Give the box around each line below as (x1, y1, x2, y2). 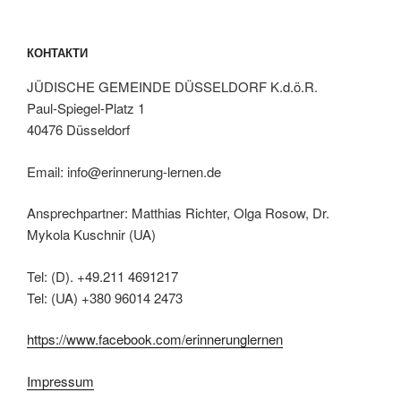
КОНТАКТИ (27, 43, 88, 61)
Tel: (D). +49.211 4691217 (27, 266, 178, 286)
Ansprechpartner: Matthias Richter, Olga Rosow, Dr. (27, 203, 329, 223)
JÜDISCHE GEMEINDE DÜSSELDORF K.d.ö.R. (27, 77, 318, 97)
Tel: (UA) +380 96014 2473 (27, 287, 183, 307)
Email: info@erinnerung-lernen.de (27, 161, 221, 181)
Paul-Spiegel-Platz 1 (27, 98, 145, 118)
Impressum (27, 371, 94, 390)
